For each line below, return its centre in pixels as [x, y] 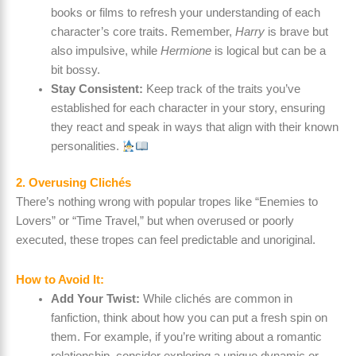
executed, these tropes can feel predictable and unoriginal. [166, 240]
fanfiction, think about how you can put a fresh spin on [189, 317]
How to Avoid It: [60, 279]
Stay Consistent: [97, 89]
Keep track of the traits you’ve [221, 89]
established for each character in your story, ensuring [188, 108]
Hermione [186, 51]
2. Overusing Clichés [74, 183]
